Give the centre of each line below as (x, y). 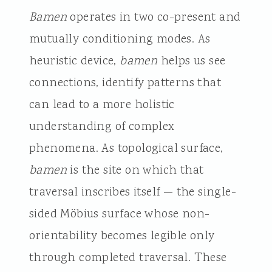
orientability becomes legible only (122, 236)
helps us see (192, 61)
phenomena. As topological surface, (126, 148)
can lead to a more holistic (102, 105)
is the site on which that (135, 170)
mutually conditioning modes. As (120, 39)
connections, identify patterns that (125, 83)
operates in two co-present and (154, 17)
